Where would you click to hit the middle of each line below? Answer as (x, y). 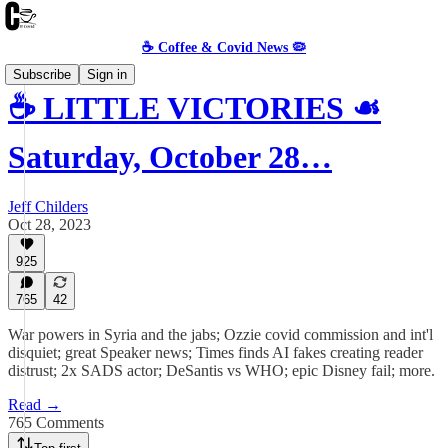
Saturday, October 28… (170, 157)
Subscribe (42, 74)
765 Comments (56, 422)
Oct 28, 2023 (49, 224)
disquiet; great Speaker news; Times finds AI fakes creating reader (215, 352)
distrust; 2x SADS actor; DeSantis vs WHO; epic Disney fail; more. (221, 370)
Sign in (107, 74)
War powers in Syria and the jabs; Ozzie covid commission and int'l (220, 334)
